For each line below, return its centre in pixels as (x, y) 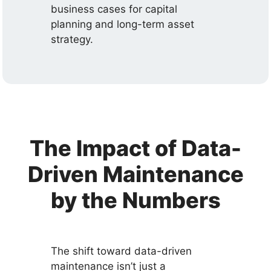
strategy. (72, 40)
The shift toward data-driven (122, 251)
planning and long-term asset (123, 24)
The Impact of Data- (135, 148)
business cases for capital (114, 9)
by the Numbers (135, 200)
